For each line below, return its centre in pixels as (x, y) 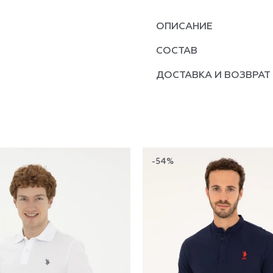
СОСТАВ (177, 51)
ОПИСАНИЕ (184, 27)
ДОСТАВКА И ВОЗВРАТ (213, 76)
